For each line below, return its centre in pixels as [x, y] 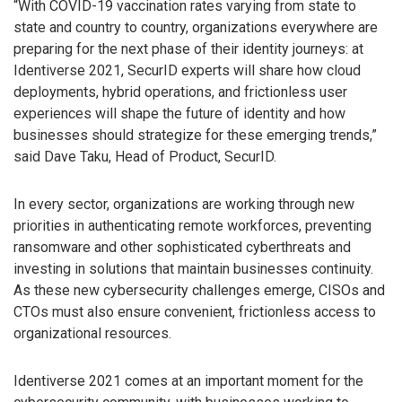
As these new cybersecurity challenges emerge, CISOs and [199, 291]
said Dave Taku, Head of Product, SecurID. [145, 157]
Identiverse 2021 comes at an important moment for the [188, 380]
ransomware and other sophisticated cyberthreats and [182, 248]
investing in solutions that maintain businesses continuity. [193, 269]
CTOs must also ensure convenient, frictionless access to [195, 312]
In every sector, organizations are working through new [184, 205]
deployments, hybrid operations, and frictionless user [180, 92]
